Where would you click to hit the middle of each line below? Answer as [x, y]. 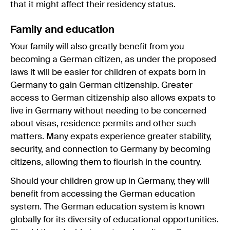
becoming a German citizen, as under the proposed [113, 60]
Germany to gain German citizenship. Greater [101, 85]
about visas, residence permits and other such [103, 124]
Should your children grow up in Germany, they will [110, 181]
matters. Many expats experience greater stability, [111, 137]
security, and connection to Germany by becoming [110, 149]
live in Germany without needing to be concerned [108, 111]
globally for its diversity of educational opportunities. [114, 220]
